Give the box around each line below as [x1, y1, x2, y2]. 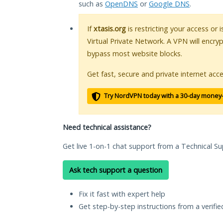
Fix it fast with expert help [79, 189, 165, 199]
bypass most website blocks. [87, 49, 182, 59]
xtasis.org [94, 24, 126, 34]
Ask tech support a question [69, 165, 162, 175]
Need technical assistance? [63, 122, 151, 132]
